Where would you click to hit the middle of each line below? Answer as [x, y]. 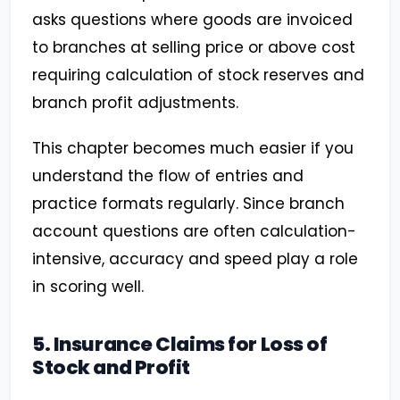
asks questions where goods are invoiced [192, 20]
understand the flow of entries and [168, 176]
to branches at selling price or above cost [194, 48]
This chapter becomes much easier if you [193, 149]
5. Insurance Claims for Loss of [180, 345]
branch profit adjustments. [135, 103]
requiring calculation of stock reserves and [198, 75]
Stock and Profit [112, 368]
